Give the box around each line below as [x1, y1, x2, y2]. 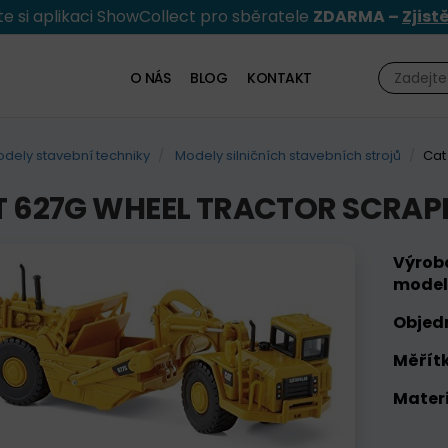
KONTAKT [247, 68, 312, 88]
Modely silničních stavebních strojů [174, 146, 401, 166]
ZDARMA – [313, 5, 402, 28]
